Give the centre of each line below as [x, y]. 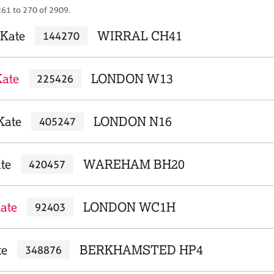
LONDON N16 [132, 121]
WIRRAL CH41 [139, 36]
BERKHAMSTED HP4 [141, 250]
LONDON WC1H [129, 207]
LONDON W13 [132, 79]
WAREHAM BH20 [134, 164]
